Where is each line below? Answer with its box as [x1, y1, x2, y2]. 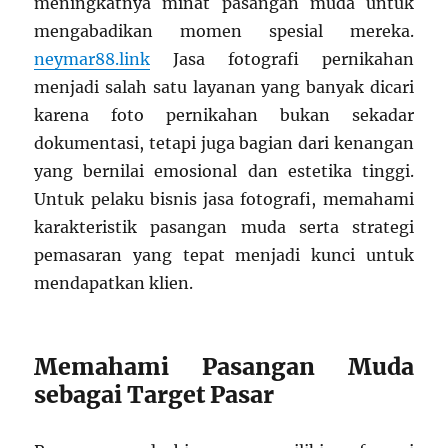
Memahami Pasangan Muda [34, 352, 414, 382]
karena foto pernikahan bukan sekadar [34, 105, 414, 126]
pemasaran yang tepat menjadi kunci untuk [34, 245, 414, 266]
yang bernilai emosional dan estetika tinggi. [34, 161, 414, 182]
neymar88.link [34, 49, 151, 70]
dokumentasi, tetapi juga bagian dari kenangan [34, 133, 414, 154]
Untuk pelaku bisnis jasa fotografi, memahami [34, 189, 414, 210]
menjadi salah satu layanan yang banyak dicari [34, 77, 414, 98]
